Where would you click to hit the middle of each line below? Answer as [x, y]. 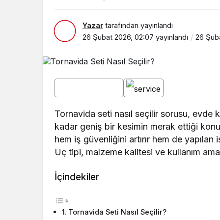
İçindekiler [77, 177]
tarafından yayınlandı [138, 25]
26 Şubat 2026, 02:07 [118, 37]
